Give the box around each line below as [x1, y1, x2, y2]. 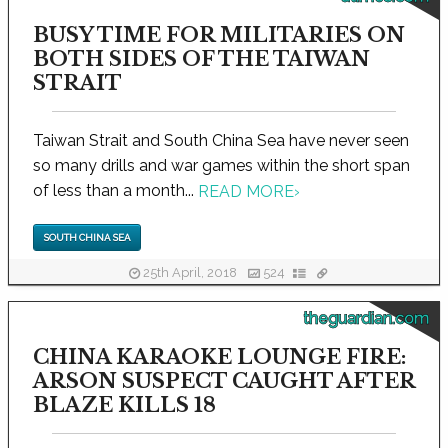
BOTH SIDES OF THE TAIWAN [33, 46, 370, 71]
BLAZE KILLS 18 [33, 393, 216, 418]
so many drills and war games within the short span [33, 155, 410, 175]
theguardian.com [303, 309, 429, 329]
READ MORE [198, 181, 294, 201]
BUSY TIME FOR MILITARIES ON [33, 22, 405, 47]
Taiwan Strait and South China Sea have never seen [33, 130, 409, 150]
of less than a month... [33, 180, 198, 200]
